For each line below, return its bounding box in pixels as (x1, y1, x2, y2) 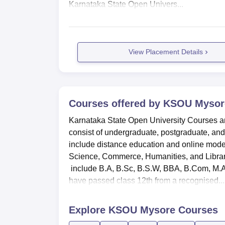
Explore (69, 204, 108, 215)
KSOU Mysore (108, 204, 175, 215)
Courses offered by (69, 97, 163, 109)
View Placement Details (129, 48, 203, 56)
